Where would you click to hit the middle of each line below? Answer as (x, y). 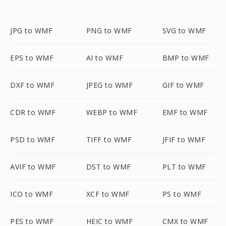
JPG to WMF (31, 31)
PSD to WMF (33, 139)
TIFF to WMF (109, 139)
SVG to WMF (184, 31)
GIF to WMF (183, 85)
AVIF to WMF (33, 167)
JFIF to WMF (184, 139)
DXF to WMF (32, 85)
